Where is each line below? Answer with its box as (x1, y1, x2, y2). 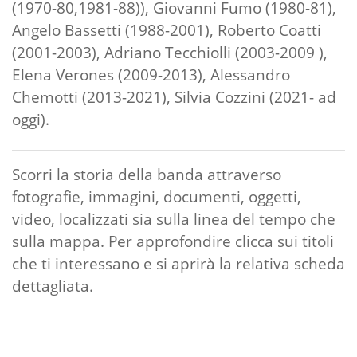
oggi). (12, 108, 49, 130)
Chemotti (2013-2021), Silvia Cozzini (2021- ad (12, 86, 336, 108)
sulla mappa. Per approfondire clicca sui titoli (12, 230, 334, 252)
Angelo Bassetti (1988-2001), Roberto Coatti (12, 19, 321, 41)
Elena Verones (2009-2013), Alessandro (12, 64, 290, 85)
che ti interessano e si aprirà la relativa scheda (12, 253, 345, 274)
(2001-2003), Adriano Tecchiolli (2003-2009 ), (12, 41, 328, 63)
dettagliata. (12, 275, 93, 296)
